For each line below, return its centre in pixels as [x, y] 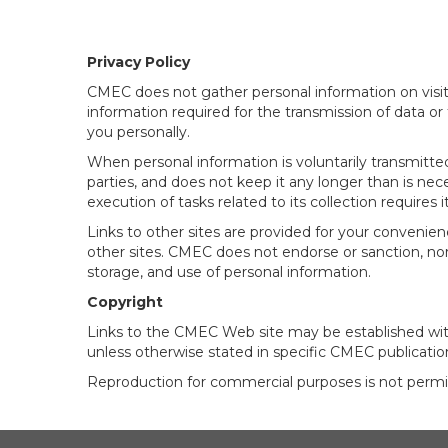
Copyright [125, 302]
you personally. [138, 132]
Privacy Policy [138, 62]
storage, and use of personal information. [229, 272]
